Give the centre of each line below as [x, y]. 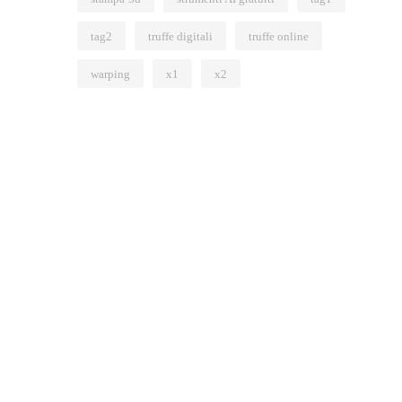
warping [111, 74]
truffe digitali [181, 37]
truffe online [279, 37]
